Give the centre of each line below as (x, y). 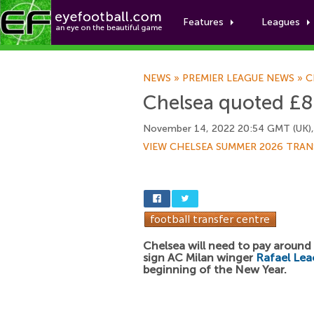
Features (203, 22)
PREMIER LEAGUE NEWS (238, 78)
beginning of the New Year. (215, 269)
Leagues (281, 22)
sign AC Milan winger (199, 258)
